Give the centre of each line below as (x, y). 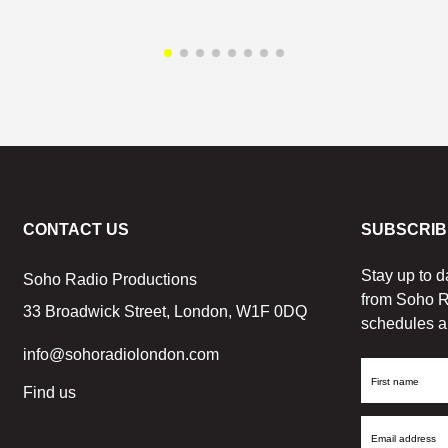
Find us (49, 392)
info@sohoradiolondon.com (120, 354)
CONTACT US (75, 229)
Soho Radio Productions (109, 279)
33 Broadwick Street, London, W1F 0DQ (164, 311)
